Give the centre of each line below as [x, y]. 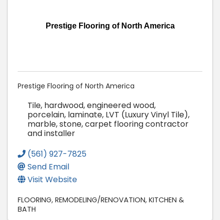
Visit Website [52, 180]
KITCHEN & [166, 200]
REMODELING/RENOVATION [100, 200]
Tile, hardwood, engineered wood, [92, 106]
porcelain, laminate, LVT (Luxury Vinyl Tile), [109, 115]
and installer [51, 134]
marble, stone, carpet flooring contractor [108, 124]
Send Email [48, 167]
